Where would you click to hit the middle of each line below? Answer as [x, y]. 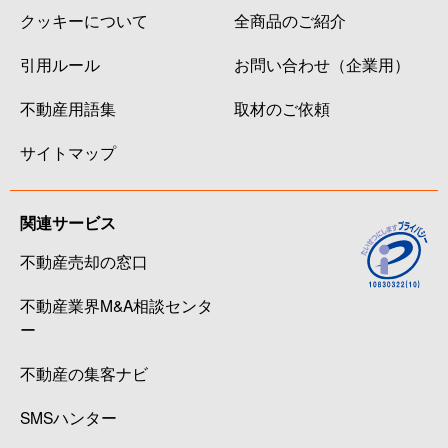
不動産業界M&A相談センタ [116, 304]
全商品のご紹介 [290, 19]
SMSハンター [68, 416]
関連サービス [68, 222]
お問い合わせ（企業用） [322, 63]
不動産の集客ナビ [84, 372]
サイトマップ [68, 151]
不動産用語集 [68, 107]
